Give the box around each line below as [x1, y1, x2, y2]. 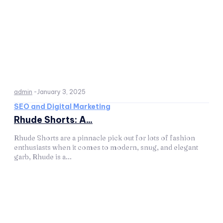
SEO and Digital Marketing [14, 102, 111, 111]
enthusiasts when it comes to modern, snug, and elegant [14, 143, 198, 152]
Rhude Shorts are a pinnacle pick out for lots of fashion [14, 133, 195, 142]
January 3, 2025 [37, 88, 86, 96]
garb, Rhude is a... [14, 152, 72, 161]
